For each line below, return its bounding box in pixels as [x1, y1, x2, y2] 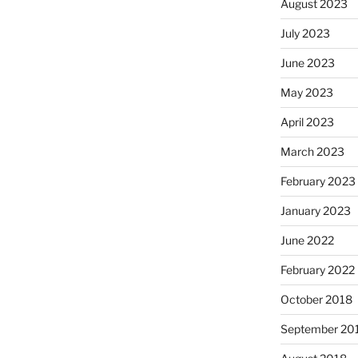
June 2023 [280, 56, 335, 70]
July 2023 [280, 26, 330, 41]
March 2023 [280, 145, 344, 159]
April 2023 [280, 115, 334, 129]
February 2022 [280, 263, 355, 277]
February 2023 [280, 174, 356, 189]
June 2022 [280, 233, 334, 248]
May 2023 [280, 86, 333, 100]
